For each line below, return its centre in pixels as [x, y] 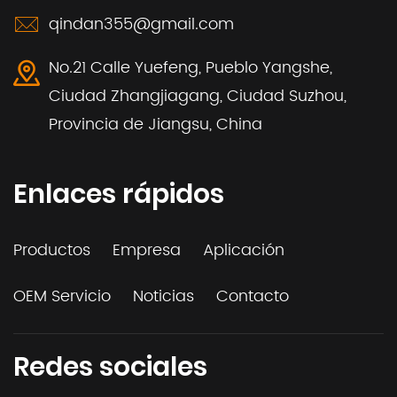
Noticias [163, 296]
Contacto [253, 296]
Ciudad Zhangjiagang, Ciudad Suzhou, [198, 96]
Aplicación [244, 250]
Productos [52, 250]
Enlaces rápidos [119, 194]
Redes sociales [110, 366]
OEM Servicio [62, 296]
